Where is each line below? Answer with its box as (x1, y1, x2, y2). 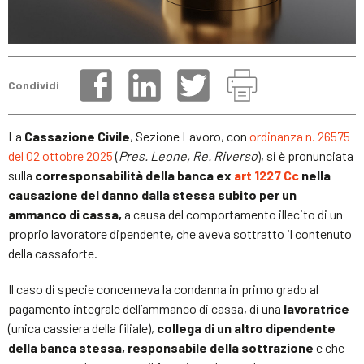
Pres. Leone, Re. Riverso (119, 147, 258, 163)
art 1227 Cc (234, 167, 299, 183)
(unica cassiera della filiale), (8, 319, 157, 336)
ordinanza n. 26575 (249, 128, 350, 144)
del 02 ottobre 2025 (8, 147, 113, 163)
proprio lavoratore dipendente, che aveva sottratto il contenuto (8, 225, 352, 241)
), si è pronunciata (258, 147, 353, 163)
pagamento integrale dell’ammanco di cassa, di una (8, 300, 284, 316)
